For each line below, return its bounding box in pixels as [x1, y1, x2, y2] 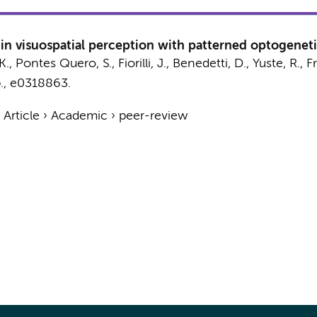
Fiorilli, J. [117, 57, 166, 70]
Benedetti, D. [172, 57, 246, 70]
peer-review [118, 110, 188, 122]
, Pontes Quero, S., [8, 57, 118, 70]
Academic [50, 110, 108, 122]
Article [3, 110, 40, 122]
